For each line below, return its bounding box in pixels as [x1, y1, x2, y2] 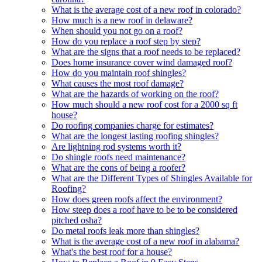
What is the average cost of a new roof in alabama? [51, 236, 239, 246]
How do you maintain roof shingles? [51, 67, 186, 78]
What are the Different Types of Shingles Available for [51, 173, 252, 183]
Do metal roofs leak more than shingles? [51, 225, 199, 236]
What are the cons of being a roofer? [51, 162, 185, 173]
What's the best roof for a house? [51, 246, 172, 257]
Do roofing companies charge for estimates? [51, 120, 213, 130]
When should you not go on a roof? [51, 25, 182, 36]
